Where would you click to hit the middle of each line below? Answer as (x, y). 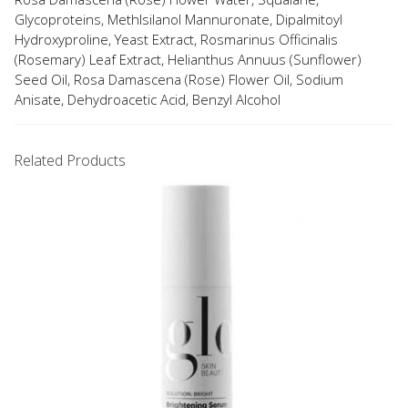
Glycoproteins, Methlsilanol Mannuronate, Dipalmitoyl (178, 20)
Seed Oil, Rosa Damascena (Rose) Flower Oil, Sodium (179, 80)
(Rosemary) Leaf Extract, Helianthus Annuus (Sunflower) (188, 60)
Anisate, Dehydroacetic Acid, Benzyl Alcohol (148, 100)
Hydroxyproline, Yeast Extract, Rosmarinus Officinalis (176, 40)
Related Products (70, 161)
